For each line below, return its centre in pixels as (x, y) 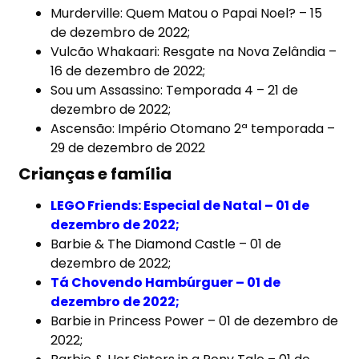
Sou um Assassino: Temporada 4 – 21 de (175, 91)
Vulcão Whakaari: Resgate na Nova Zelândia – (194, 52)
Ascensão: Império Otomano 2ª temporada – (193, 129)
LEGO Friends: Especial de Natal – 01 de (180, 206)
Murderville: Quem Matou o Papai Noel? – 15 (187, 14)
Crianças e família (95, 174)
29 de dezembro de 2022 (128, 148)
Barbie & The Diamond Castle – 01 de (166, 244)
